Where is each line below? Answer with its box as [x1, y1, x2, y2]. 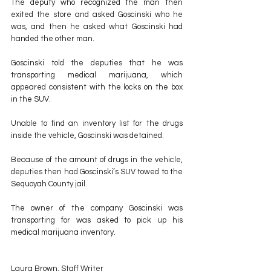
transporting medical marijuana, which [11, 70, 183, 79]
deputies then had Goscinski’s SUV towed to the [11, 167, 183, 176]
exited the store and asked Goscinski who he [11, 10, 183, 19]
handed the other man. [11, 34, 94, 43]
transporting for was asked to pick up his [11, 215, 183, 224]
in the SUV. [11, 94, 51, 103]
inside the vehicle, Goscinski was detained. [11, 131, 164, 140]
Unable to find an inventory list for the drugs [11, 119, 183, 128]
